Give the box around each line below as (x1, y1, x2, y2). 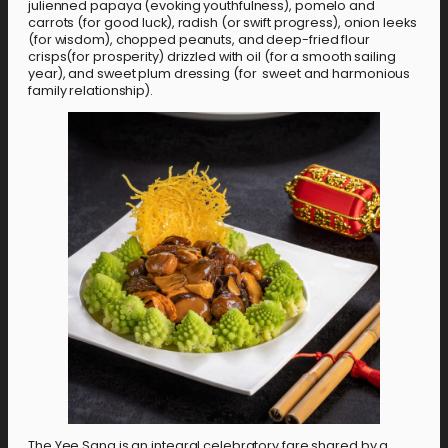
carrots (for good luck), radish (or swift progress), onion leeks (28, 14, 417, 32)
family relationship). (28, 82, 153, 100)
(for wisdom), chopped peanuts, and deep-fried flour (28, 31, 370, 49)
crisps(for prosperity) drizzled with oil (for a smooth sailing (28, 48, 396, 66)
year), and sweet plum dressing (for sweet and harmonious (28, 65, 411, 83)
